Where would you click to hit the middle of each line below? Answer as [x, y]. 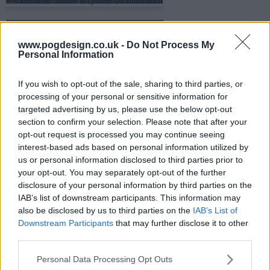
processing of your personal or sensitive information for [123, 96]
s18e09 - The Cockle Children [64, 30]
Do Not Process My [171, 45]
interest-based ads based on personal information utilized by [133, 147]
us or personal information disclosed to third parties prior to [130, 159]
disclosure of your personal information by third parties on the [135, 185]
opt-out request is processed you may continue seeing [121, 134]
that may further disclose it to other [181, 223]
